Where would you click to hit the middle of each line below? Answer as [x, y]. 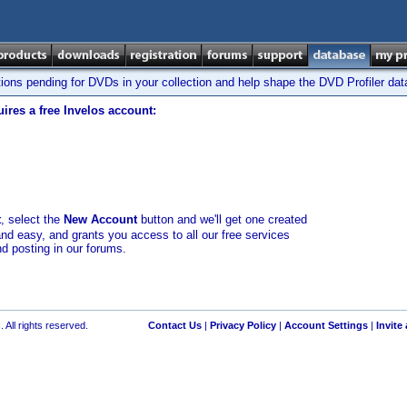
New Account [100, 219]
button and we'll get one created [222, 219]
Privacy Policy [243, 325]
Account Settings [326, 325]
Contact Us [174, 325]
